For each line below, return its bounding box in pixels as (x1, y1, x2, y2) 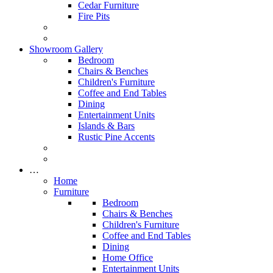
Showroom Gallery (29, 44, 103, 54)
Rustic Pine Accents (78, 132, 155, 142)
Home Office (102, 252, 153, 263)
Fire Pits (78, 11, 110, 21)
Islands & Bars (78, 121, 135, 131)
